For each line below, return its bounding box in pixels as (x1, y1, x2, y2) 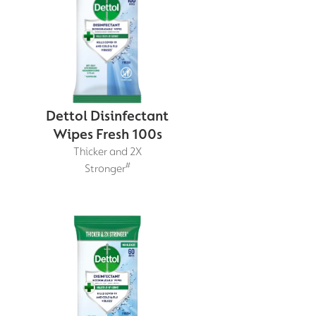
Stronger (84, 162, 126, 175)
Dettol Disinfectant (46, 107, 169, 124)
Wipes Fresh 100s (52, 125, 162, 142)
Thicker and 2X (73, 145, 142, 158)
